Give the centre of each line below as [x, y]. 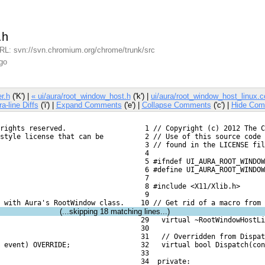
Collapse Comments [176, 105]
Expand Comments [89, 105]
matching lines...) [140, 211]
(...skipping [80, 211]
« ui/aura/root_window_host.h [81, 96]
